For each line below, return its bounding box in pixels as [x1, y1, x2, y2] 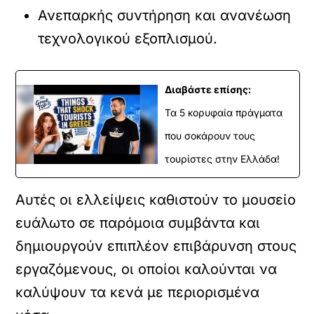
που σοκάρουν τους [165, 130, 255, 142]
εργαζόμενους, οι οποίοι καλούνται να [15, 261, 278, 278]
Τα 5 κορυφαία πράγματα [165, 107, 282, 119]
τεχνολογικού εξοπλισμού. [38, 30, 218, 48]
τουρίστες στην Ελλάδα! [165, 153, 280, 165]
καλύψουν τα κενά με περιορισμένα [15, 284, 260, 301]
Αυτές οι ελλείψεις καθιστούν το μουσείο [15, 191, 296, 209]
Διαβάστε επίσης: [165, 83, 251, 96]
